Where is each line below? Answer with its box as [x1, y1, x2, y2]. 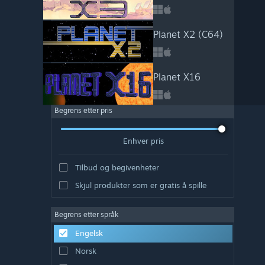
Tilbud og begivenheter [75, 162, 159, 172]
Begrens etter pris [54, 106, 112, 115]
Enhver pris [122, 135, 164, 146]
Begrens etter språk [54, 209, 118, 219]
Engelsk [75, 228, 103, 238]
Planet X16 [153, 71, 201, 83]
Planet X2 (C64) [153, 28, 223, 40]
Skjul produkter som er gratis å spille [75, 180, 206, 190]
